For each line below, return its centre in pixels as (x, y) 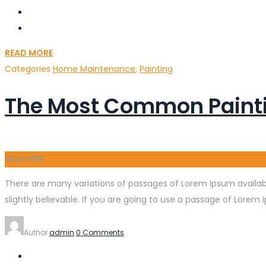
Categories (29, 69)
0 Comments (100, 233)
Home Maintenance (94, 69)
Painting (156, 69)
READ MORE (29, 53)
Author (37, 233)
